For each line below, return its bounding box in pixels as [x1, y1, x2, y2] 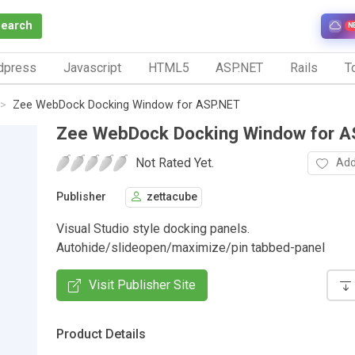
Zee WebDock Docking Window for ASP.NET [13, 97, 240, 112]
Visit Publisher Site [89, 277, 196, 292]
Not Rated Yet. [136, 155, 214, 170]
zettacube [147, 190, 197, 204]
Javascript [63, 59, 121, 75]
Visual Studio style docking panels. [56, 220, 250, 236]
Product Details [56, 326, 146, 342]
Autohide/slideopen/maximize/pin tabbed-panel [56, 239, 325, 255]
